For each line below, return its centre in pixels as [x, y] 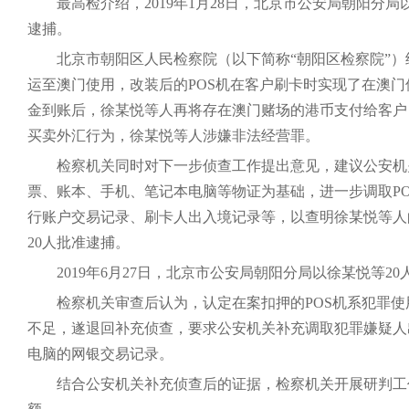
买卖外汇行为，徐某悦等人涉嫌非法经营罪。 [173, 135]
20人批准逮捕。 [79, 242]
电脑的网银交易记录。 [100, 353]
